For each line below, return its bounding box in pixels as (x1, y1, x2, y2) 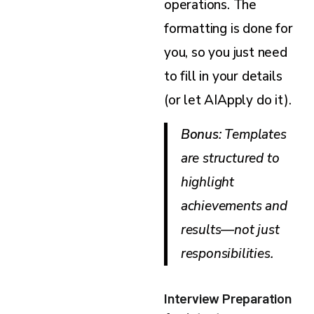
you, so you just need (164, 43, 287, 62)
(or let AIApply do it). (164, 90, 292, 109)
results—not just (180, 220, 280, 239)
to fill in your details (164, 67, 282, 86)
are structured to (180, 149, 280, 168)
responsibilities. (180, 244, 273, 263)
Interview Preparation (164, 289, 292, 306)
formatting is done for (164, 19, 293, 38)
